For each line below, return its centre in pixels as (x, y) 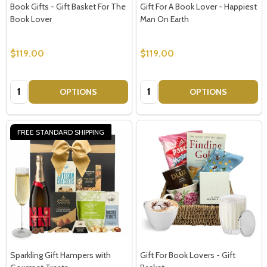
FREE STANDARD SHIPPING (61, 132)
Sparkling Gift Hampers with (60, 255)
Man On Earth (164, 19)
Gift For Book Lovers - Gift (188, 255)
